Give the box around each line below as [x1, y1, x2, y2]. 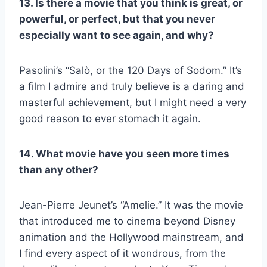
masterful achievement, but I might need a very [19, 96, 246, 108]
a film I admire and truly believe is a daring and [19, 80, 244, 92]
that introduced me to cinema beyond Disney [19, 215, 235, 227]
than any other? [19, 163, 98, 176]
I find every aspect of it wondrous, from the [19, 247, 226, 259]
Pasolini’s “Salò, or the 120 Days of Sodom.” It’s [19, 64, 242, 76]
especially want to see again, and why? [19, 29, 214, 41]
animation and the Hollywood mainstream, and [19, 231, 244, 243]
